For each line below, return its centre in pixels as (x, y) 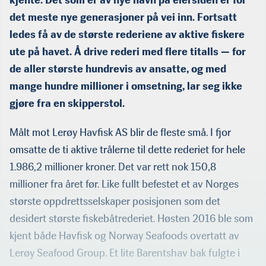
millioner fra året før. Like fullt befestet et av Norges (124, 184)
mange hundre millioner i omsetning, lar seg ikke (126, 86)
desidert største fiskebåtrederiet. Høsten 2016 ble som (131, 219)
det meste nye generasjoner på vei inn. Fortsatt (123, 18)
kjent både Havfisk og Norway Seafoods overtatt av (124, 236)
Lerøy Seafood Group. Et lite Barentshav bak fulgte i (125, 253)
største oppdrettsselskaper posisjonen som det (115, 202)
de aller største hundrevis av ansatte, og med (118, 69)
